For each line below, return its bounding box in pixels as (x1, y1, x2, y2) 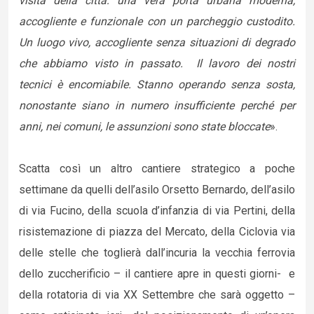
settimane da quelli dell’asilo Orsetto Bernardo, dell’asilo (19, 183, 295, 196)
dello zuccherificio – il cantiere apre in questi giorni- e (19, 267, 295, 280)
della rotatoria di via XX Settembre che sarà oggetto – (19, 288, 295, 301)
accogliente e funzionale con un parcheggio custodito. (19, 15, 295, 28)
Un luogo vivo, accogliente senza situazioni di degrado (19, 36, 295, 49)
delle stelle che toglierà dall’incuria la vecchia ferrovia (19, 246, 295, 259)
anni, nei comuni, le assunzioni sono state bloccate (19, 120, 270, 133)
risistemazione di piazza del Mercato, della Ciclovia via (19, 225, 295, 238)
